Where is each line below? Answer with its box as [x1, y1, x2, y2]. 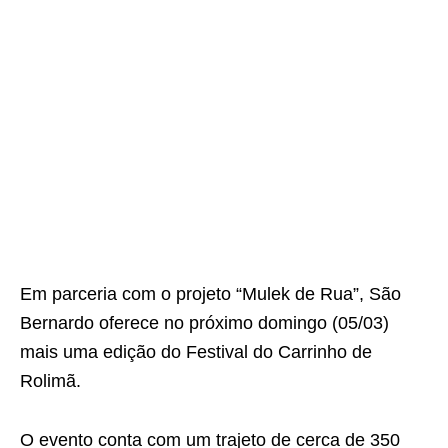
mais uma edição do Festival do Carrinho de [20, 342, 372, 362]
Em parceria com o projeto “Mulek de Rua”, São [20, 284, 401, 304]
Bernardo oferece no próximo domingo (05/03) [20, 313, 389, 333]
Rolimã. [20, 371, 81, 391]
